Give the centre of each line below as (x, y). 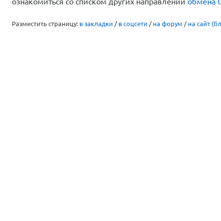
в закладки (96, 23)
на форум (168, 23)
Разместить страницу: (46, 23)
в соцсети (133, 23)
